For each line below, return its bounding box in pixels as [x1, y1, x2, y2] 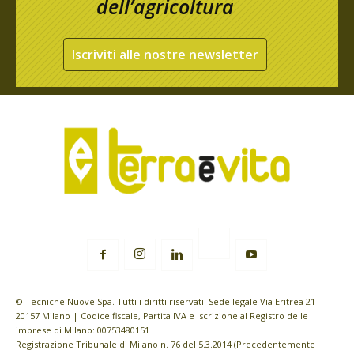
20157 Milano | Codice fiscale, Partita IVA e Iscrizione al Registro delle [16, 309, 308, 322]
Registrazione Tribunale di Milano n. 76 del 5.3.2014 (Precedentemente [16, 337, 315, 350]
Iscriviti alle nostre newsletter [72, 45, 258, 63]
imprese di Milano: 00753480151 [16, 323, 149, 336]
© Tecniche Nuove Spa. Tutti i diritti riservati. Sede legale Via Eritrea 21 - [16, 295, 321, 307]
